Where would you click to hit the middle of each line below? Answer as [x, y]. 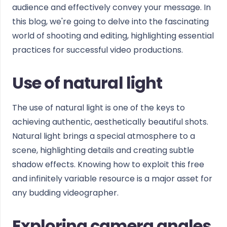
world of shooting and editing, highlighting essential [113, 36]
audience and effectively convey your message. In [111, 7]
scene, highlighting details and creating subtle [103, 150]
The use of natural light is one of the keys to [99, 108]
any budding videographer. [65, 193]
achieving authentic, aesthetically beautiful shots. [110, 122]
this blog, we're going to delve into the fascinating [110, 22]
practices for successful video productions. [98, 50]
